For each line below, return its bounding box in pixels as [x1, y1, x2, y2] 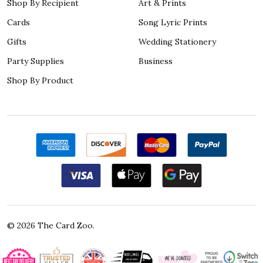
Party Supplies [7, 56, 64, 67]
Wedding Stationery [139, 36, 216, 48]
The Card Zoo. [35, 220, 95, 231]
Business [139, 56, 173, 67]
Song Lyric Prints [139, 17, 207, 28]
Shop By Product [7, 75, 73, 86]
